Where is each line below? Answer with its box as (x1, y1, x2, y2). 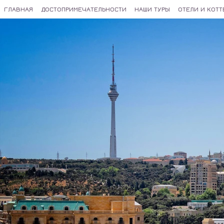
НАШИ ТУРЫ (134, 5, 170, 13)
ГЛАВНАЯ (4, 5, 33, 13)
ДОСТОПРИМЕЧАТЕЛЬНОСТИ (41, 5, 126, 13)
